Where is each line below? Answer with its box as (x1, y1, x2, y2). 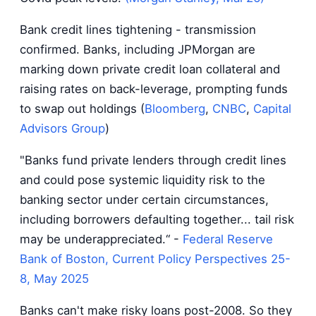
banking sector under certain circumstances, (20, 193, 269, 207)
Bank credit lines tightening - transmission (20, 23, 256, 37)
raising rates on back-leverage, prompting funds (20, 82, 288, 97)
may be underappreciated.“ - (20, 232, 183, 247)
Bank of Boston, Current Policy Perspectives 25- (20, 252, 291, 267)
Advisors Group (20, 121, 105, 136)
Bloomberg (145, 102, 205, 116)
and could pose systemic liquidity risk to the (20, 173, 265, 188)
